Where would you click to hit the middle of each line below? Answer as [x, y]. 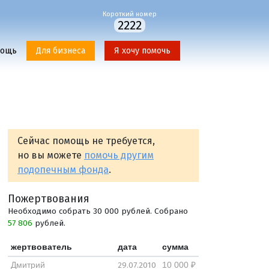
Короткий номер [130, 14]
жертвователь [41, 247]
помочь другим [119, 155]
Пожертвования [49, 198]
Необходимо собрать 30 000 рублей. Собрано [98, 211]
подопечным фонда [63, 170]
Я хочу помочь [142, 51]
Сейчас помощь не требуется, [86, 141]
